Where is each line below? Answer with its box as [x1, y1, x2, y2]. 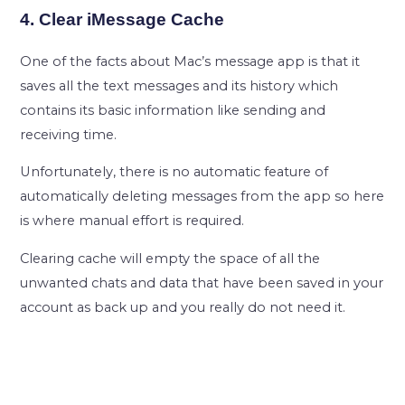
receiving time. [20, 126, 118, 143]
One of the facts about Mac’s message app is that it [20, 52, 361, 70]
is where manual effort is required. [20, 212, 245, 230]
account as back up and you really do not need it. [20, 298, 346, 316]
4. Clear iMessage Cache [20, 9, 225, 29]
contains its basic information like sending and [20, 101, 326, 118]
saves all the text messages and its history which [20, 77, 339, 94]
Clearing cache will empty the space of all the [20, 250, 321, 267]
